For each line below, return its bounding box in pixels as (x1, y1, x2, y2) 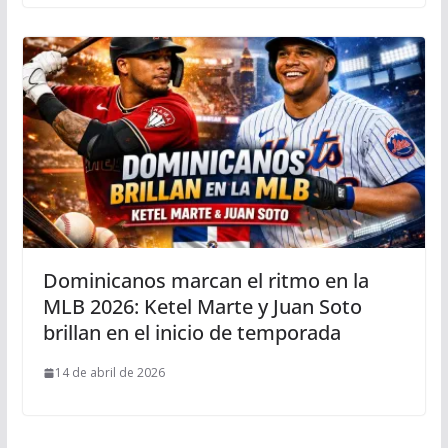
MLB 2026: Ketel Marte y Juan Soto (42, 293, 362, 321)
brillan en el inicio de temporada (42, 319, 341, 347)
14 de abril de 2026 (54, 364, 165, 382)
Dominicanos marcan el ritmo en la (42, 267, 369, 295)
